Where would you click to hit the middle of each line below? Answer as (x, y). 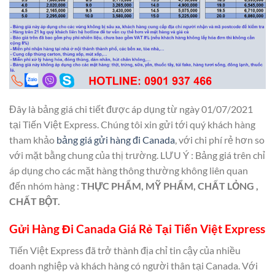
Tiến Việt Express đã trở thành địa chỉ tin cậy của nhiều (125, 250)
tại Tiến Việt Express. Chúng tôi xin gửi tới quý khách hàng (132, 125)
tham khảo (33, 140)
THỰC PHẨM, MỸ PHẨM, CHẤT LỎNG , (170, 186)
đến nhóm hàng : (45, 186)
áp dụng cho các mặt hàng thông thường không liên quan (129, 171)
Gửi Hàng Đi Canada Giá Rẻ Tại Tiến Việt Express (137, 229)
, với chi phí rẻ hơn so (220, 140)
